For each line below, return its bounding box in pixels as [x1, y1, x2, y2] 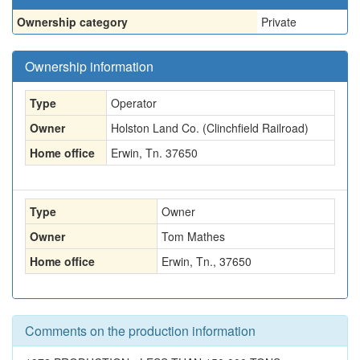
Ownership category [17, 14, 128, 30]
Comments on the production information [25, 321, 256, 340]
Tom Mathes [162, 228, 225, 244]
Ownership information [25, 57, 153, 76]
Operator [111, 95, 157, 111]
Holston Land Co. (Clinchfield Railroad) [111, 120, 309, 136]
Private [261, 14, 297, 30]
